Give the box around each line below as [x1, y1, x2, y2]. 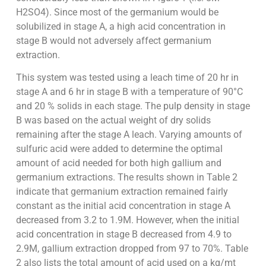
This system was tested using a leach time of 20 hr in [15, 72, 239, 84]
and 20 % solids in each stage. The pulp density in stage [15, 100, 250, 112]
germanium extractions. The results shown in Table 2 [15, 172, 237, 183]
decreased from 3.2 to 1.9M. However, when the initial [15, 214, 239, 226]
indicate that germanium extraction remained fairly [15, 186, 228, 198]
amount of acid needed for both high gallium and [15, 157, 221, 169]
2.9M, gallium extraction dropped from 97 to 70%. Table [15, 243, 248, 255]
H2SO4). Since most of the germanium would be [15, 6, 218, 18]
